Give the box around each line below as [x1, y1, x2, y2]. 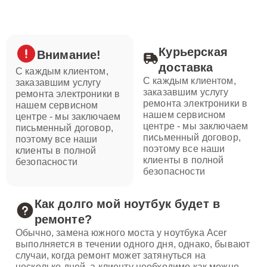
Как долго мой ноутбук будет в [34, 197, 221, 210]
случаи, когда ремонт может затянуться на [15, 250, 206, 260]
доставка [159, 61, 213, 74]
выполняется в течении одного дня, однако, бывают [15, 239, 250, 249]
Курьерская [159, 45, 228, 58]
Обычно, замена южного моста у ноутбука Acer [15, 228, 227, 238]
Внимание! [37, 48, 101, 61]
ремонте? [34, 213, 92, 226]
